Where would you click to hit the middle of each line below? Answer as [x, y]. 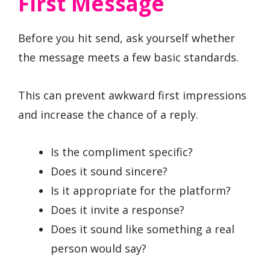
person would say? [99, 249]
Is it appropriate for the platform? [141, 191]
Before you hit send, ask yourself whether [127, 38]
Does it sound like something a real [143, 229]
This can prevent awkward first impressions [132, 95]
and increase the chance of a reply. [108, 114]
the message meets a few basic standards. [128, 58]
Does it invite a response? [118, 210]
